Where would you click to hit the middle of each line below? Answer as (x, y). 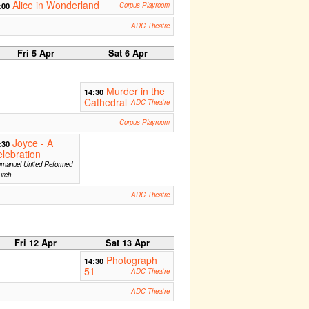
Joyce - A (32, 142)
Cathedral (105, 102)
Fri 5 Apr (36, 53)
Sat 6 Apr (128, 53)
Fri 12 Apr (36, 242)
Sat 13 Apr (128, 242)
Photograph (131, 260)
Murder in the (135, 91)
